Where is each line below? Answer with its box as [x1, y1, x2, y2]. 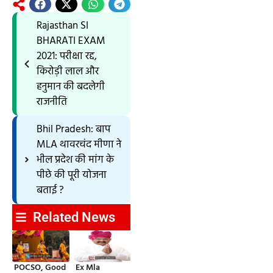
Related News [32, 209, 115, 225]
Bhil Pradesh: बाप [36, 121, 110, 138]
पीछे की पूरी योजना [36, 166, 107, 183]
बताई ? [36, 182, 64, 199]
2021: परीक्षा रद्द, [36, 48, 97, 65]
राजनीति [36, 93, 67, 110]
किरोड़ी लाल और [36, 63, 99, 80]
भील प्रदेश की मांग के [36, 151, 114, 168]
